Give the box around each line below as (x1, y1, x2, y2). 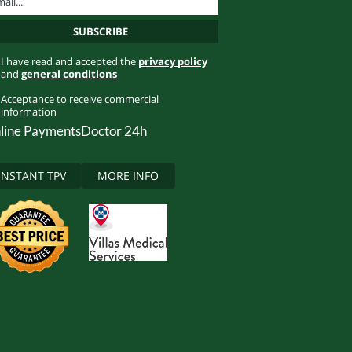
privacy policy (137, 54, 207, 68)
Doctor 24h (81, 123, 148, 139)
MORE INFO (97, 168, 159, 183)
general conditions (20, 67, 117, 81)
